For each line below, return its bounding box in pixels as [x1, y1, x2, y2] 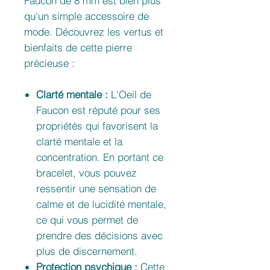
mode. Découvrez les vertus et [24, 25, 163, 39]
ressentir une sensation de [36, 182, 156, 195]
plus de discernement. [36, 245, 137, 258]
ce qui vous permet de [36, 213, 138, 227]
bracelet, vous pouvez [36, 166, 137, 180]
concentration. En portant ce [36, 151, 163, 164]
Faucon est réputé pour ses [36, 104, 160, 117]
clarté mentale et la [36, 135, 122, 148]
